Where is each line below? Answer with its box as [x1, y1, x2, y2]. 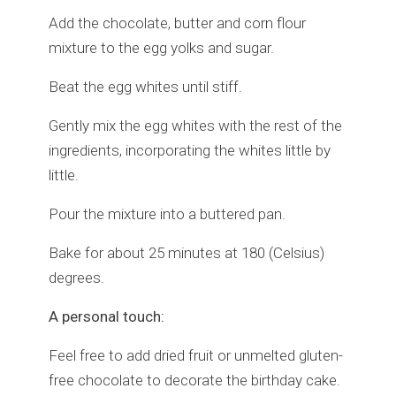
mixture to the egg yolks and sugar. [49, 38, 274, 57]
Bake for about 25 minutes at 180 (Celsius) [49, 243, 324, 262]
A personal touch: [49, 307, 164, 325]
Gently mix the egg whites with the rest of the [49, 116, 342, 134]
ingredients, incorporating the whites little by [49, 141, 331, 159]
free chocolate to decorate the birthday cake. [49, 370, 340, 389]
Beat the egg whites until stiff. [49, 77, 242, 95]
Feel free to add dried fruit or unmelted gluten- [49, 346, 343, 364]
